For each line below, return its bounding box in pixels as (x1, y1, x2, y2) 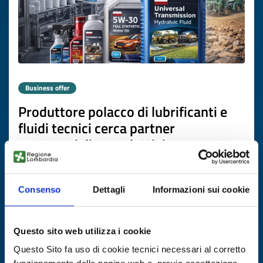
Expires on (79, 232, 123, 247)
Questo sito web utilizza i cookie (14, 225, 151, 236)
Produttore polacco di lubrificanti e (18, 101, 227, 122)
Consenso (18, 184, 61, 194)
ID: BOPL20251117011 (28, 160, 123, 174)
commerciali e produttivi (18, 134, 166, 155)
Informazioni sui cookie (152, 184, 249, 194)
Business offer (25, 82, 69, 93)
